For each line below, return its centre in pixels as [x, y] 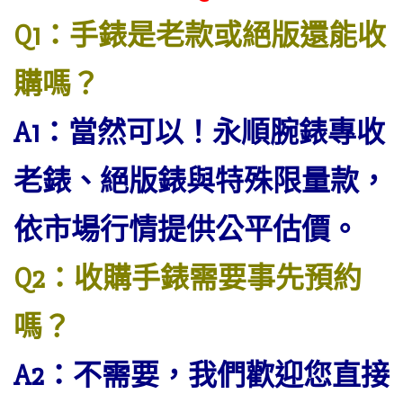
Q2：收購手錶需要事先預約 [188, 278]
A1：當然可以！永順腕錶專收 [199, 133]
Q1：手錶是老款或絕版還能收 [200, 36]
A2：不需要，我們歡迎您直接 [201, 376]
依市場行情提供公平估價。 [186, 230]
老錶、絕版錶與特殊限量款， [201, 181]
